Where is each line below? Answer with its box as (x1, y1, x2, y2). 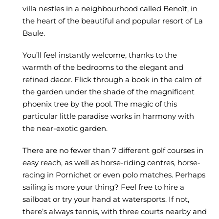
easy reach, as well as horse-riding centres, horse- (22, 158, 200, 168)
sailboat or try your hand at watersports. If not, (22, 195, 189, 204)
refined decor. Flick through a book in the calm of (22, 75, 201, 85)
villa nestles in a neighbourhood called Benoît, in (22, 4, 197, 14)
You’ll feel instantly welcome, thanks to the (22, 50, 177, 60)
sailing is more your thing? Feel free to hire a (22, 182, 184, 192)
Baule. (22, 28, 45, 38)
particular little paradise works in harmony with (22, 111, 194, 121)
